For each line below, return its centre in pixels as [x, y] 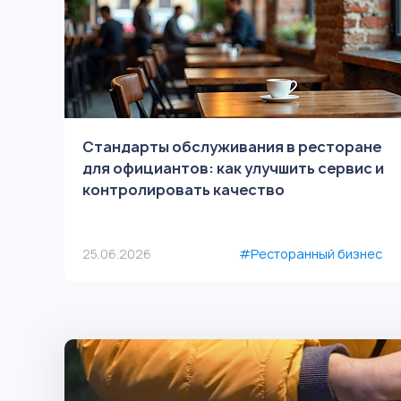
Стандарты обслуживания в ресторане [232, 147]
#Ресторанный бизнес [310, 254]
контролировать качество [183, 190]
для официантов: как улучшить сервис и [233, 168]
